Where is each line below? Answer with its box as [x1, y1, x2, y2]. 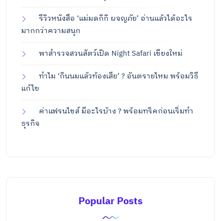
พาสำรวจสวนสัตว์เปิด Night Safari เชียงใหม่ [39, 47, 183, 60]
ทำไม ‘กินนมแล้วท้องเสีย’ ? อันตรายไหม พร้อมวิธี [39, 70, 198, 82]
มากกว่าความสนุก [21, 24, 80, 37]
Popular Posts [78, 193, 143, 210]
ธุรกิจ [21, 117, 39, 130]
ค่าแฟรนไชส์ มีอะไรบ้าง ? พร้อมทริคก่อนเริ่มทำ [39, 105, 193, 117]
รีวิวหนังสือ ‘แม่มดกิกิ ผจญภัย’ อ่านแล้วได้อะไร [39, 12, 192, 25]
